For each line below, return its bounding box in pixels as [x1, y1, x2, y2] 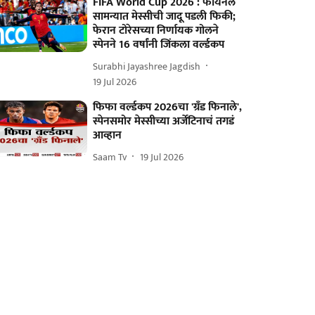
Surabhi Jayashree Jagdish [93, 58, 201, 75]
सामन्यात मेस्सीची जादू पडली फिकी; [93, 7, 236, 26]
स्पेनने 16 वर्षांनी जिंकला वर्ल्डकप [93, 35, 225, 54]
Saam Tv [93, 148, 127, 165]
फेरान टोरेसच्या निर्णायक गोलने [93, 21, 219, 40]
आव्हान [93, 126, 122, 145]
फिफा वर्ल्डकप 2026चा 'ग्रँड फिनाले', [93, 98, 243, 117]
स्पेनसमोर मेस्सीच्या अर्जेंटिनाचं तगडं [93, 112, 235, 131]
